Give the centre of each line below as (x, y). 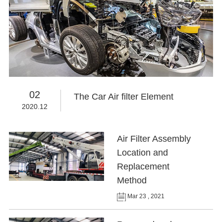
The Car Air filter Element (123, 97)
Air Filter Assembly (154, 139)
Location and (143, 153)
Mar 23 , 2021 (145, 196)
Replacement (143, 167)
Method (132, 181)
